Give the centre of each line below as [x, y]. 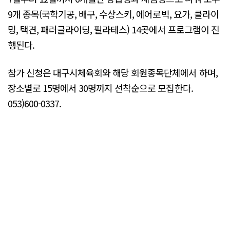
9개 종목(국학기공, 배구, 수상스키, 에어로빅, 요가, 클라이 [113, 14]
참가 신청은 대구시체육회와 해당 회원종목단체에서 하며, [113, 72]
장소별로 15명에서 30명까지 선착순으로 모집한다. [100, 88]
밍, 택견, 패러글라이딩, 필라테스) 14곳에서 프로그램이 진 [113, 30]
